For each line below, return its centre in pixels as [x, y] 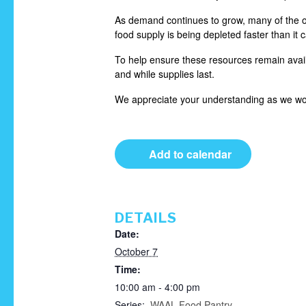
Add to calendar [190, 154]
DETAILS [146, 218]
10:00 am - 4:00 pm [157, 287]
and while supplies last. [165, 73]
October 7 [136, 251]
